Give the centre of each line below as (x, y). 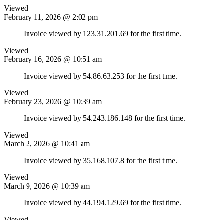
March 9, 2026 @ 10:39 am (47, 186)
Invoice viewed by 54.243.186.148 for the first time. (104, 118)
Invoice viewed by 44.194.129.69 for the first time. (102, 202)
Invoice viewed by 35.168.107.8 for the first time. (100, 160)
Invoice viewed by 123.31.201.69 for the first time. (102, 33)
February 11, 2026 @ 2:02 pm (51, 17)
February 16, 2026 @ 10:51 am (53, 59)
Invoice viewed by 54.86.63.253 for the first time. (100, 76)
